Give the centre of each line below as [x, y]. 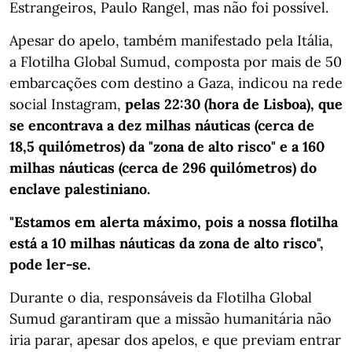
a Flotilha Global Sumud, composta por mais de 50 [176, 61]
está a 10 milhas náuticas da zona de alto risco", [167, 243]
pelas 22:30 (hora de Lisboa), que [234, 104]
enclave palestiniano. [80, 189]
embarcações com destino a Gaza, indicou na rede [176, 82]
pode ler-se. [50, 264]
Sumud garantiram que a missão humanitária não [170, 318]
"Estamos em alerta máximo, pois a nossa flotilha [174, 222]
